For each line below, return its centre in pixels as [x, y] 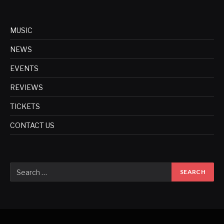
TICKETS [25, 106]
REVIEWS [26, 87]
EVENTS [24, 68]
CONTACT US [32, 125]
